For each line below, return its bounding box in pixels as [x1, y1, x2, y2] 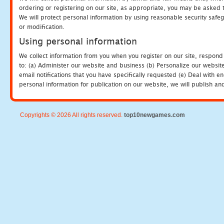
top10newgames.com [124, 111, 185, 118]
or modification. [19, 23, 64, 30]
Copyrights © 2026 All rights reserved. [20, 111, 124, 118]
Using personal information [19, 36, 137, 46]
